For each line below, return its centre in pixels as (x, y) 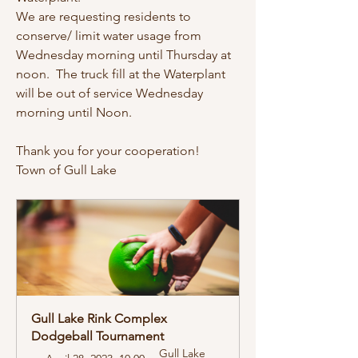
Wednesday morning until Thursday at (123, 55)
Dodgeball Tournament (97, 336)
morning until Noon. (77, 113)
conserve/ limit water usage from (109, 36)
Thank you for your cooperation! (108, 151)
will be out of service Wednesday (109, 93)
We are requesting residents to (103, 17)
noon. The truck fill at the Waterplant (121, 74)
